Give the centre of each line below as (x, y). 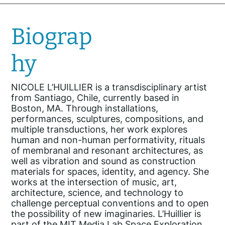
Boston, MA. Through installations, (85, 108)
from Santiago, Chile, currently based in (95, 98)
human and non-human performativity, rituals (108, 140)
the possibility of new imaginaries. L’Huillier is (106, 214)
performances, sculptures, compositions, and (107, 119)
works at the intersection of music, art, (94, 182)
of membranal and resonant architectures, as (107, 151)
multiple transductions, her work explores (99, 130)
